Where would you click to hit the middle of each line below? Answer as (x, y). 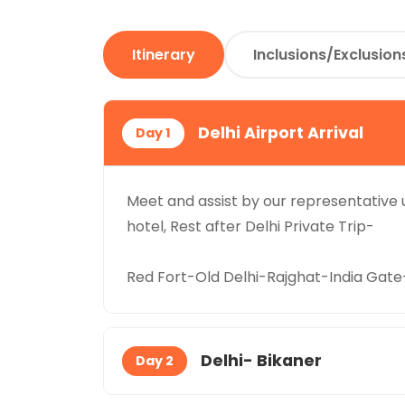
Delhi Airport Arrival (281, 133)
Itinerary (164, 55)
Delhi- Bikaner (261, 361)
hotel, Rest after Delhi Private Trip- (250, 226)
